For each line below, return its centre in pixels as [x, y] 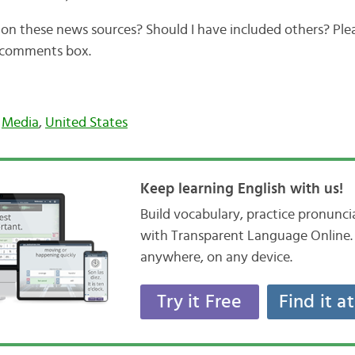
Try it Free [200, 302]
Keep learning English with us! [241, 189]
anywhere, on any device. [216, 258]
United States [86, 123]
